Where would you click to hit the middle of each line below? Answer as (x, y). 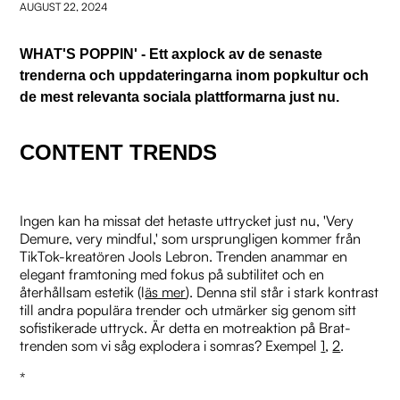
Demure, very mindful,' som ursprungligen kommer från (191, 238)
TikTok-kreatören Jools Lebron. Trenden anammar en (184, 256)
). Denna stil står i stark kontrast (283, 292)
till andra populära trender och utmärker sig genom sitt (188, 309)
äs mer (166, 292)
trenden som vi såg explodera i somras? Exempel (171, 345)
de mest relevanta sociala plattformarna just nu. (180, 96)
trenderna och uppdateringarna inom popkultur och (195, 75)
